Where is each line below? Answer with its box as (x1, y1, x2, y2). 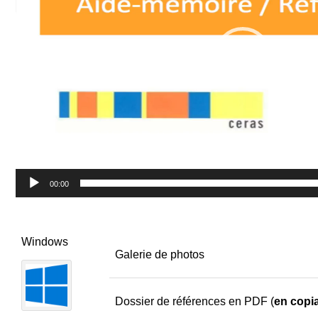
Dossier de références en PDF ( (114, 295, 274, 308)
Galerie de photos (114, 248, 204, 261)
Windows (21, 236, 68, 248)
